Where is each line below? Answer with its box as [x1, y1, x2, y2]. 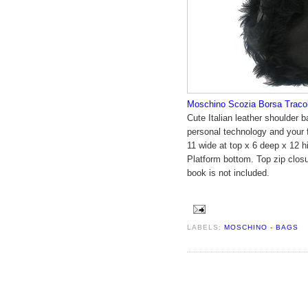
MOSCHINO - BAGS [224, 223, 299, 231]
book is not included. [187, 167, 269, 178]
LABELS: [187, 223, 225, 231]
